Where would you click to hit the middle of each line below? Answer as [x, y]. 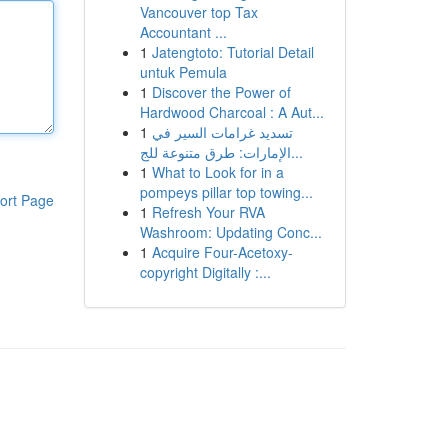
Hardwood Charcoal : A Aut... [231, 112]
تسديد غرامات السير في [222, 132]
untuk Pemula [183, 72]
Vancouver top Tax [198, 12]
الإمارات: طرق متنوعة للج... [296, 152]
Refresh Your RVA [208, 212]
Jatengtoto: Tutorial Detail [232, 52]
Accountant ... [183, 32]
